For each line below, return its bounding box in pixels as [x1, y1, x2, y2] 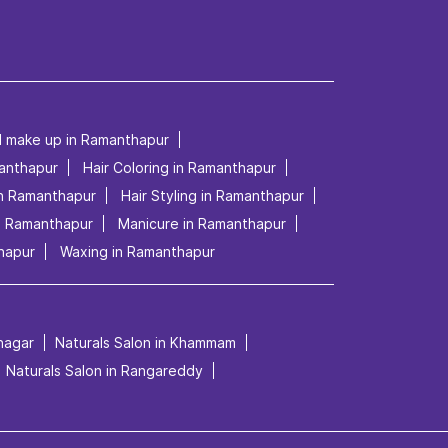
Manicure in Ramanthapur [118, 214, 286, 232]
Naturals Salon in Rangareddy [6, 361, 203, 379]
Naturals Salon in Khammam [55, 333, 236, 351]
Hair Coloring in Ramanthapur [83, 158, 276, 176]
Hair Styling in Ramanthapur [121, 186, 304, 204]
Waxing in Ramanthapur [60, 242, 215, 260]
